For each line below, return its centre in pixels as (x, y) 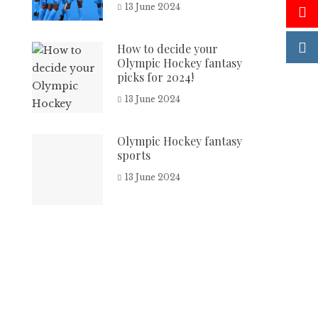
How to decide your (168, 49)
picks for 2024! (156, 77)
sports (134, 155)
